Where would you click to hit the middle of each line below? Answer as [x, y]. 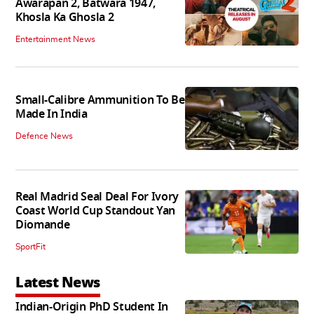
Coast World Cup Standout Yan [96, 211]
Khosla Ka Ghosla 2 [65, 17]
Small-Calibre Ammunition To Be [100, 101]
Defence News [44, 136]
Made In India [52, 115]
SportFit [30, 247]
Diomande [43, 225]
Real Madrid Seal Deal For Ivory [97, 197]
